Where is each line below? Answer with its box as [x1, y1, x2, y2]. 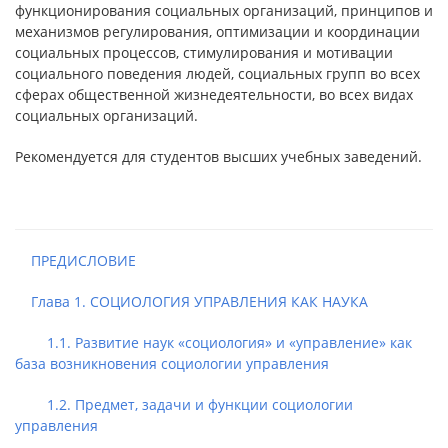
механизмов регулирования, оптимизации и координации [15, 22, 420, 41]
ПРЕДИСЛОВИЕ [15, 251, 136, 270]
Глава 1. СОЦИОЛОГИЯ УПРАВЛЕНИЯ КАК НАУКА [15, 292, 368, 311]
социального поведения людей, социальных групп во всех [15, 64, 420, 83]
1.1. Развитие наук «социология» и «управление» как [15, 333, 412, 352]
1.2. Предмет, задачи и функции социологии [15, 395, 353, 414]
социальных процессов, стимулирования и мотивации [15, 43, 393, 62]
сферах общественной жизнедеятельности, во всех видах [15, 85, 413, 104]
